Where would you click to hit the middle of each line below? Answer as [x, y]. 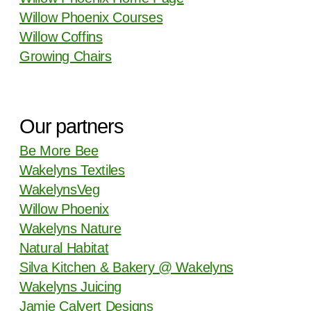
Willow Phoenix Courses [91, 17]
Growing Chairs [66, 56]
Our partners [72, 126]
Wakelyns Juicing [71, 286]
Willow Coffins [61, 36]
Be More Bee [59, 150]
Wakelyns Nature [70, 228]
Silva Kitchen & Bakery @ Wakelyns [127, 267]
